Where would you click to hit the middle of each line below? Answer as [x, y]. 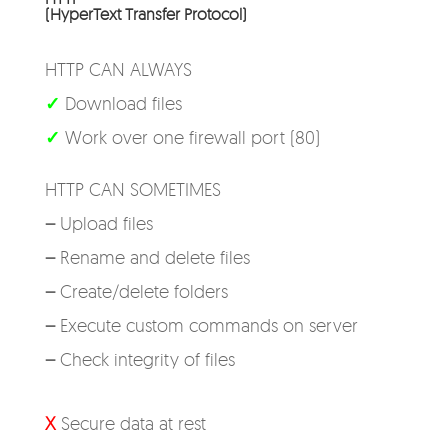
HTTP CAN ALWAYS [118, 69]
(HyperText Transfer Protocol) [145, 14]
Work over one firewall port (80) [189, 137]
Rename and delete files [152, 257]
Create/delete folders [141, 291]
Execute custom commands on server [206, 325]
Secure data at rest [133, 423]
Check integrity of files [144, 359]
